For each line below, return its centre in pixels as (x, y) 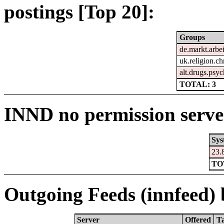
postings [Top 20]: (79, 12)
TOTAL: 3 (197, 84)
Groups (192, 37)
